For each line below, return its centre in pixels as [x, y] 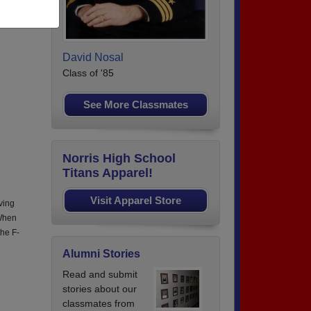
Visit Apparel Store [136, 200]
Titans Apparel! [108, 173]
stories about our [100, 288]
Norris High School [119, 158]
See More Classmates [136, 104]
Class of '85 [88, 73]
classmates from [99, 303]
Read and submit [100, 274]
